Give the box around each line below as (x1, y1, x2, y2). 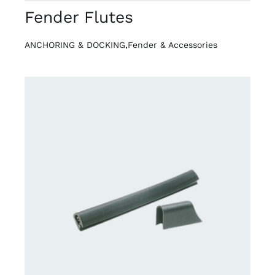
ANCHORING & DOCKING (24, 39, 125, 50)
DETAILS (42, 188, 79, 198)
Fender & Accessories (127, 39, 217, 50)
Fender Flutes (24, 7, 133, 26)
